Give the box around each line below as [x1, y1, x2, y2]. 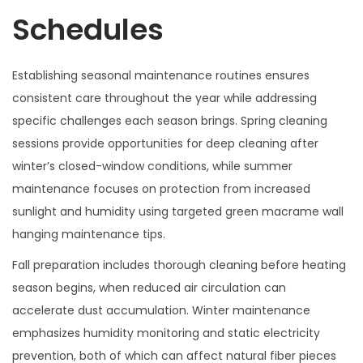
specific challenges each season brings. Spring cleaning [12, 112, 327, 129]
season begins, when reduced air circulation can [12, 279, 286, 296]
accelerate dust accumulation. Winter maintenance [12, 301, 310, 318]
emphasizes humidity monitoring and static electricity [12, 324, 320, 341]
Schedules [12, 8, 164, 50]
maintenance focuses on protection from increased [12, 180, 310, 197]
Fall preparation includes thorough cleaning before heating [12, 256, 346, 273]
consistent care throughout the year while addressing [12, 89, 317, 106]
